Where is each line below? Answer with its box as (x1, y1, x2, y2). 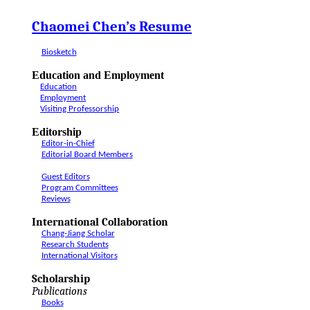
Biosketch (41, 48, 77, 57)
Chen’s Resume (89, 18, 192, 35)
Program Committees (41, 183, 118, 192)
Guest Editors (41, 172, 90, 181)
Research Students (41, 240, 109, 249)
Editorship (32, 126, 82, 138)
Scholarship (32, 273, 91, 285)
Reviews (41, 194, 71, 203)
